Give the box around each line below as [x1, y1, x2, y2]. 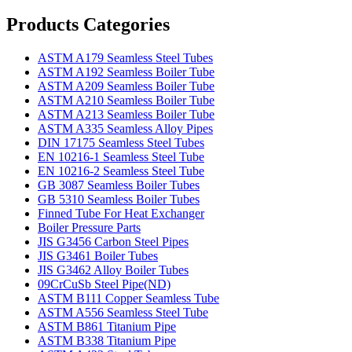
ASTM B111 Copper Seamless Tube [38, 291, 219, 305]
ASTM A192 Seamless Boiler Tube [38, 64, 214, 79]
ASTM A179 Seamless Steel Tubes [38, 50, 213, 64]
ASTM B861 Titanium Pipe [38, 319, 176, 333]
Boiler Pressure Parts [38, 220, 141, 234]
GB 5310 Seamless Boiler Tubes [38, 192, 200, 206]
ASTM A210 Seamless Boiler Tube [38, 93, 214, 107]
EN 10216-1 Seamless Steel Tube [38, 149, 204, 163]
